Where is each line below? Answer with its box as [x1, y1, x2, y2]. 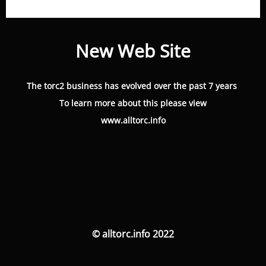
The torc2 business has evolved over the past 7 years [27, 80, 239, 91]
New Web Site [75, 39, 191, 63]
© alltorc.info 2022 [92, 227, 174, 240]
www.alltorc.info [100, 115, 166, 126]
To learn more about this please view [59, 97, 207, 109]
